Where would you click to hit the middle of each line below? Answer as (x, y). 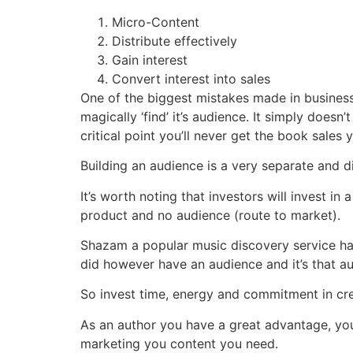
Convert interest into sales (191, 78)
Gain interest (150, 59)
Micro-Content (156, 22)
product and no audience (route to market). (210, 215)
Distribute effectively (175, 41)
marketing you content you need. (179, 343)
